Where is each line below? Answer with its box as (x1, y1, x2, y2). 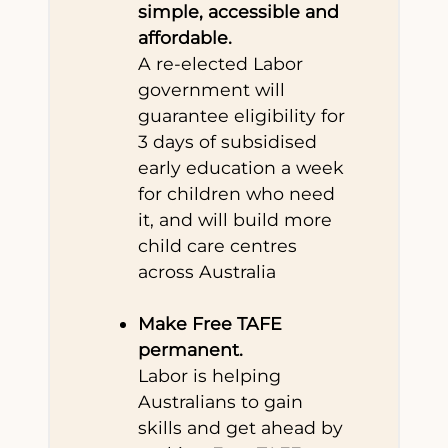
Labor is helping (138, 364, 281, 386)
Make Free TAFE (138, 312, 282, 334)
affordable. (138, 26, 232, 48)
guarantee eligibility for (138, 104, 345, 126)
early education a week (138, 156, 344, 178)
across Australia (138, 260, 276, 282)
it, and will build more (138, 208, 332, 230)
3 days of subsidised (138, 130, 317, 152)
